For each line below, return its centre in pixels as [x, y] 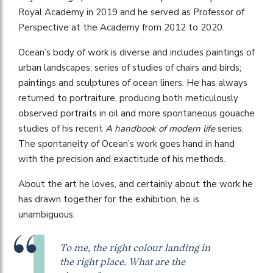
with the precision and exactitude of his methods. [122, 159]
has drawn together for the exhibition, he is [109, 199]
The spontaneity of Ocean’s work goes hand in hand [126, 144]
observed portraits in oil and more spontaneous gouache [136, 113]
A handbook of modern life [161, 129]
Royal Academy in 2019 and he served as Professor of [131, 12]
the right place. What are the [122, 262]
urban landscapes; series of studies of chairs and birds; [130, 68]
